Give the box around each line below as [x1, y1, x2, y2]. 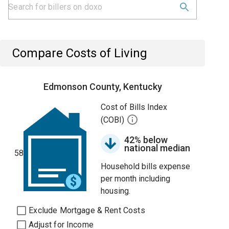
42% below [124, 134, 168, 145]
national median [124, 143, 191, 153]
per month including [101, 174, 171, 184]
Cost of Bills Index [101, 102, 168, 112]
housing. [101, 186, 131, 196]
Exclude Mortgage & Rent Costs [29, 205, 145, 215]
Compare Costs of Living [12, 46, 148, 60]
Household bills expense [101, 162, 191, 171]
